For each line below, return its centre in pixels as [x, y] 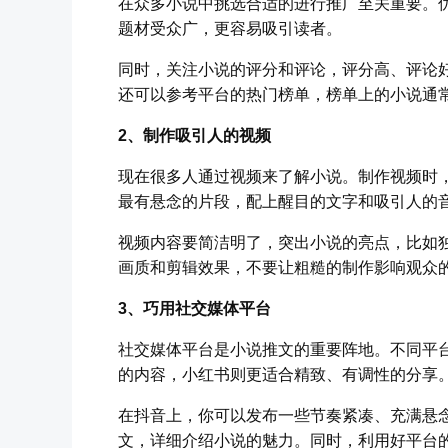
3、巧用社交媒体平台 [194, 308]
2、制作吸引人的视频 [194, 135]
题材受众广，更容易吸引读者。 [230, 28]
